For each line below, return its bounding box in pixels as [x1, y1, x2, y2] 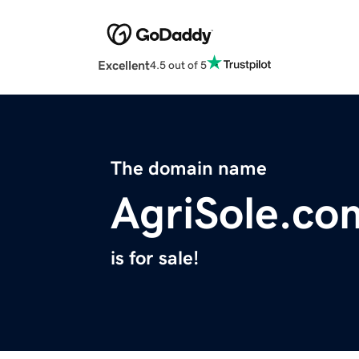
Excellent [98, 58, 150, 72]
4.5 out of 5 [150, 58, 207, 71]
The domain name [111, 159, 267, 179]
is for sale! [111, 248, 199, 268]
